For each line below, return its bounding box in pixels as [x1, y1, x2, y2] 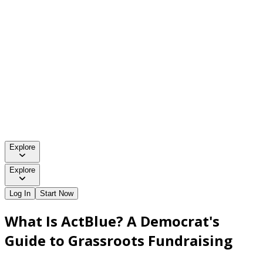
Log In [9, 188, 31, 198]
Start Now [40, 188, 73, 198]
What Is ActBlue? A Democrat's [5, 211, 220, 231]
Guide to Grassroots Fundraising [5, 230, 232, 250]
